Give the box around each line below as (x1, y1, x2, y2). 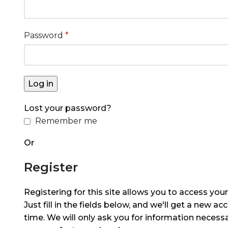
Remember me (35, 116, 97, 126)
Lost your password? (24, 103, 111, 113)
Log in (28, 79, 53, 89)
